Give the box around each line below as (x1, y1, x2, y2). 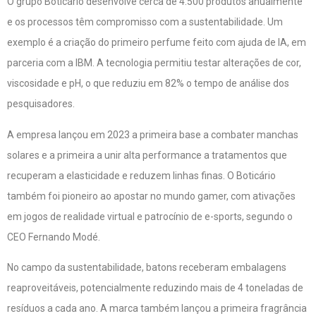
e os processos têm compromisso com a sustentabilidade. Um (7, 16, 283, 28)
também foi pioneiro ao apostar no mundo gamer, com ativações (7, 190, 296, 202)
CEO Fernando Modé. (7, 231, 100, 243)
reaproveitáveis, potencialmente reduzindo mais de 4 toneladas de (7, 281, 303, 293)
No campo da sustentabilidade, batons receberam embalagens (7, 261, 286, 273)
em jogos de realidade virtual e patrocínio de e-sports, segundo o (7, 210, 293, 222)
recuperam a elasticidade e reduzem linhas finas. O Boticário (7, 169, 276, 181)
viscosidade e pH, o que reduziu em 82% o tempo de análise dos (7, 78, 289, 90)
